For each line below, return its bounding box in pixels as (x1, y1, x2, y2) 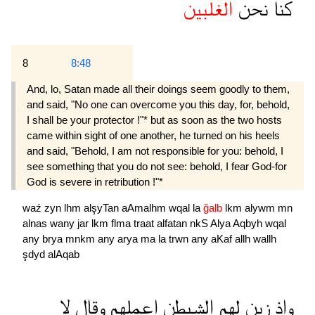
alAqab (48, 248, 79, 261)
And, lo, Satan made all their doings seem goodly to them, (27, 82, 290, 95)
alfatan (157, 217, 190, 230)
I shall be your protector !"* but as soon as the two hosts (27, 113, 282, 126)
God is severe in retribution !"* (27, 175, 163, 188)
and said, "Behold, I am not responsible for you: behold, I (27, 144, 283, 157)
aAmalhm (122, 202, 169, 214)
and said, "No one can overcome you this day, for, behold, (27, 98, 290, 110)
